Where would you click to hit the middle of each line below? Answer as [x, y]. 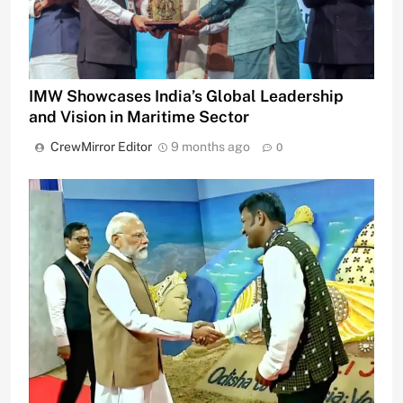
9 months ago [210, 146]
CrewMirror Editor [101, 146]
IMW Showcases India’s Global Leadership [186, 95]
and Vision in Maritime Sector [139, 116]
